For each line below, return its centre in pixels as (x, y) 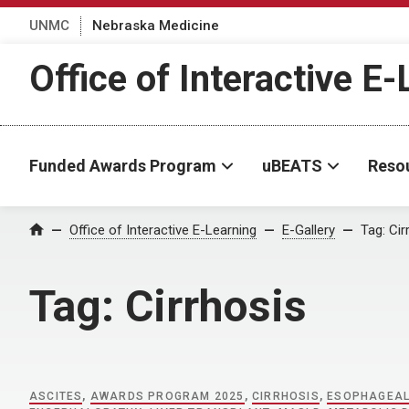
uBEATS (292, 166)
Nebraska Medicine (156, 25)
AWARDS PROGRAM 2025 (167, 396)
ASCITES (56, 396)
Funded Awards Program (123, 166)
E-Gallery (309, 230)
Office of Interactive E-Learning (163, 230)
